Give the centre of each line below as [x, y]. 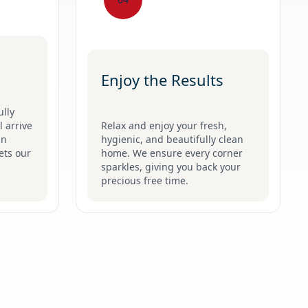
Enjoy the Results [162, 79]
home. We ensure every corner [172, 153]
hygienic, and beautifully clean [172, 139]
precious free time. [145, 180]
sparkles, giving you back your [171, 166]
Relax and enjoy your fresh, [164, 125]
